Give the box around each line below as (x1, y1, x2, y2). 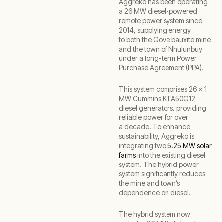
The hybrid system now (119, 210, 190, 218)
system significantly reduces (119, 169, 205, 178)
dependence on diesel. (119, 188, 191, 197)
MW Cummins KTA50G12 (119, 94, 195, 103)
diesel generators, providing (119, 104, 206, 112)
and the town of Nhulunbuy (119, 45, 202, 53)
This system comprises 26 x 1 (119, 85, 207, 93)
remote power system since (119, 16, 202, 25)
